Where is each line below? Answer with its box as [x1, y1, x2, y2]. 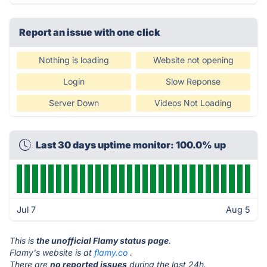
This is [10, 235, 36, 246]
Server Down [49, 98, 99, 108]
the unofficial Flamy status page [36, 235, 169, 246]
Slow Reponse [166, 76, 221, 86]
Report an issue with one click [19, 26, 160, 38]
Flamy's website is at [10, 247, 94, 257]
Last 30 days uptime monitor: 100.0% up [36, 139, 226, 151]
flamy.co [94, 247, 128, 257]
